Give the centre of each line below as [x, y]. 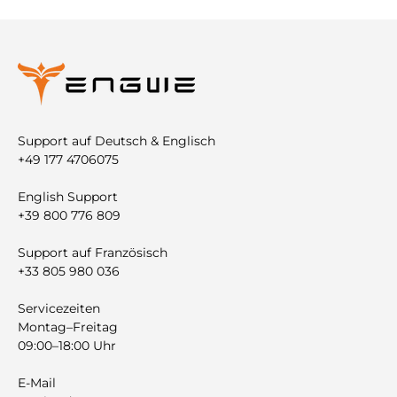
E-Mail [37, 383]
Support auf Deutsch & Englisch [117, 141]
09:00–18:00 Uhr [67, 346]
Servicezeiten [59, 309]
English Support [68, 197]
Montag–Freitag [68, 327]
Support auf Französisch [93, 253]
